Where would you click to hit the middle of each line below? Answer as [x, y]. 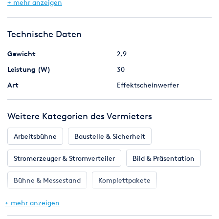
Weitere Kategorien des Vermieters [80, 116]
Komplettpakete [124, 180]
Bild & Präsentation [164, 158]
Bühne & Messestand [47, 180]
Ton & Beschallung [109, 202]
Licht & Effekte [38, 202]
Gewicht [22, 54]
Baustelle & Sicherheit [110, 136]
